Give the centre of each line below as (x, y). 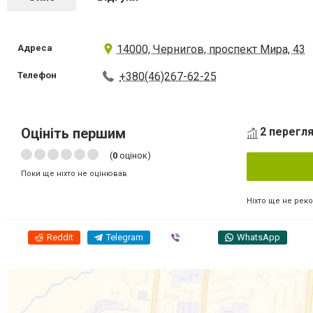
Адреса (35, 48)
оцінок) (134, 155)
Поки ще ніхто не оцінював (74, 174)
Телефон (37, 75)
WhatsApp (259, 237)
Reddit (60, 237)
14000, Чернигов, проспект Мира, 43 (211, 49)
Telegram (125, 237)
